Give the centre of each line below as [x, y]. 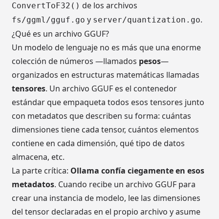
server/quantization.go [147, 20]
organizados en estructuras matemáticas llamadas [106, 75]
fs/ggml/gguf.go [48, 20]
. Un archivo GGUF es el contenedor [111, 89]
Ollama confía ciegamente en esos [137, 171]
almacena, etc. [38, 157]
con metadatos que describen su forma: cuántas [101, 116]
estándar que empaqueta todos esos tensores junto [108, 102]
